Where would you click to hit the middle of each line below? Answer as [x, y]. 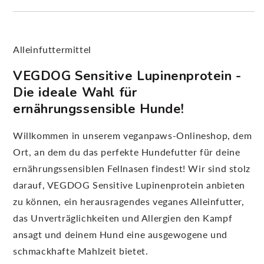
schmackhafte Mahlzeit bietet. [81, 250]
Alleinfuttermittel [52, 49]
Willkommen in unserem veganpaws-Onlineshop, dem [133, 135]
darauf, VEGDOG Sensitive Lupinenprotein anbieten [129, 184]
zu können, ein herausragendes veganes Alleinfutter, [129, 201]
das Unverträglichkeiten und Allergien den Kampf [123, 217]
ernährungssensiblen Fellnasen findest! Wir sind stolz [132, 168]
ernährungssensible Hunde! [99, 109]
